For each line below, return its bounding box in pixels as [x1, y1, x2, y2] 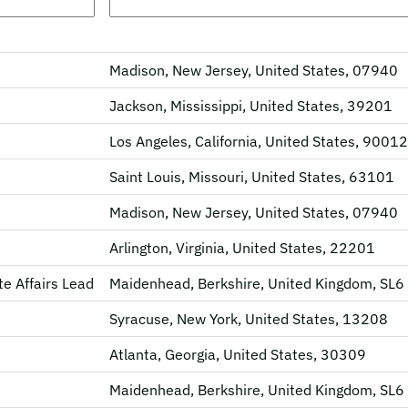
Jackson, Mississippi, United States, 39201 [109, 97, 393, 115]
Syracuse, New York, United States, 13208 [109, 310, 388, 328]
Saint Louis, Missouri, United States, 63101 [109, 168, 394, 186]
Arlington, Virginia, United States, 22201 [109, 239, 375, 257]
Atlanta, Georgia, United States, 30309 [109, 345, 366, 363]
